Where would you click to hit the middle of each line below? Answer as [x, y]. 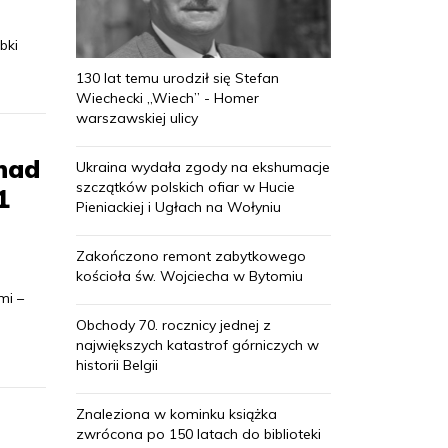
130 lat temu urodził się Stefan [177, 77]
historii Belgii [117, 364]
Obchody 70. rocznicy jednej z [173, 324]
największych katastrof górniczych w [197, 344]
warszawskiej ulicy [137, 117]
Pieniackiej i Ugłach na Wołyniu [178, 206]
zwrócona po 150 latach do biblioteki [198, 433]
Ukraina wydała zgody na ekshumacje [203, 166]
